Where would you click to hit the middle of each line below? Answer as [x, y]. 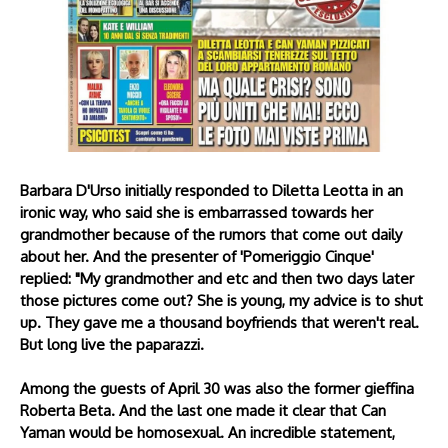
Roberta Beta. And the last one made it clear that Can [203, 410]
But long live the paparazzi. [114, 344]
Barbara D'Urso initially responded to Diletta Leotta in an [211, 190]
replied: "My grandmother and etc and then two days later [217, 278]
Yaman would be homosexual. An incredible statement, [207, 432]
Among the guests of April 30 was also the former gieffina [217, 388]
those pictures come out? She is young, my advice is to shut [221, 300]
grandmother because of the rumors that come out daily [211, 234]
